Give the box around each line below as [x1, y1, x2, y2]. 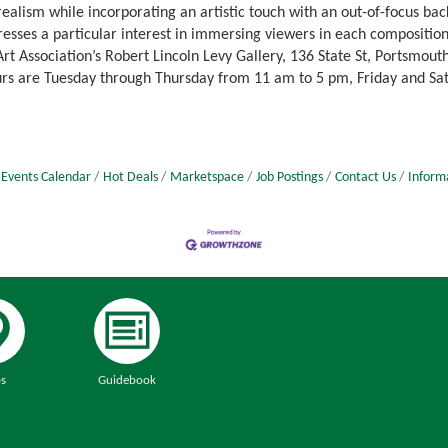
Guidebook [97, 373, 156, 387]
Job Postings [256, 171, 323, 185]
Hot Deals [103, 171, 158, 185]
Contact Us [335, 171, 396, 185]
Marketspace [170, 171, 244, 185]
